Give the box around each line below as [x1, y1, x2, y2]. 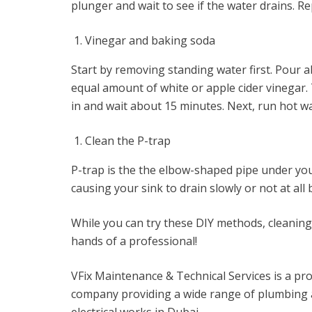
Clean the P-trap [85, 133, 171, 148]
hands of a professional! [71, 233, 197, 249]
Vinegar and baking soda [85, 33, 215, 48]
